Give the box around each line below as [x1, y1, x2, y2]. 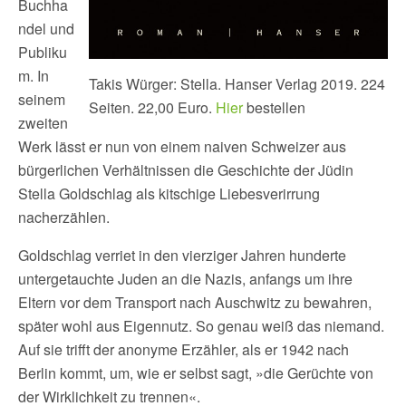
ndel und [18, 18, 74, 39]
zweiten [18, 112, 68, 133]
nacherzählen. [18, 207, 110, 227]
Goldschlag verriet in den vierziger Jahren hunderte [18, 245, 346, 266]
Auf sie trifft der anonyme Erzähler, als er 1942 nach [18, 339, 349, 360]
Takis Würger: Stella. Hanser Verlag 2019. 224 [89, 73, 385, 94]
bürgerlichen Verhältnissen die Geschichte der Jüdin [18, 159, 353, 180]
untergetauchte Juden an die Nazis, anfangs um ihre [18, 268, 353, 289]
